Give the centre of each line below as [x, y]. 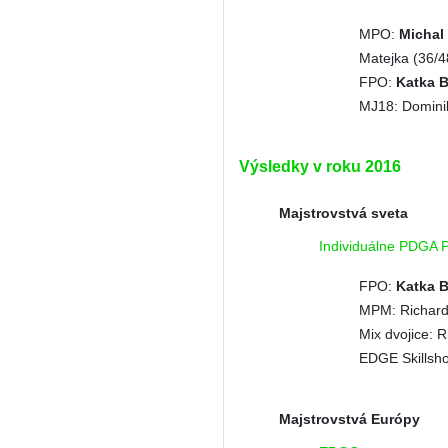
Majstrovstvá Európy [349, 419]
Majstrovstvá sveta [343, 213]
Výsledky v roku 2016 [320, 166]
